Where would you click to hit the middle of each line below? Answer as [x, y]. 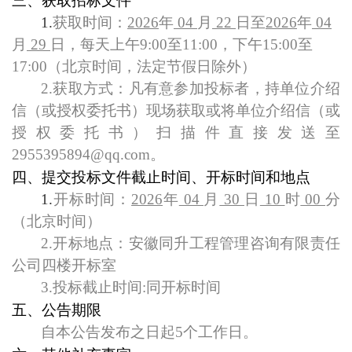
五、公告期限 [57, 310]
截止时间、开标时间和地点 [221, 177]
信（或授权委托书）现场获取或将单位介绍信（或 [176, 110]
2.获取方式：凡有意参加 [123, 88]
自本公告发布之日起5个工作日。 [149, 332]
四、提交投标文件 [71, 177]
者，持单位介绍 [288, 88]
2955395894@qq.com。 [88, 154]
